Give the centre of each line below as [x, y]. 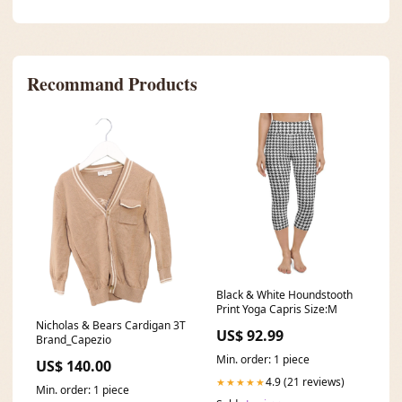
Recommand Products [112, 84]
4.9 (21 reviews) [305, 382]
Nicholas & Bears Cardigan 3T [111, 326]
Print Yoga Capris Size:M [277, 309]
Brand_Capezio [74, 340]
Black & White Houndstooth [284, 295]
